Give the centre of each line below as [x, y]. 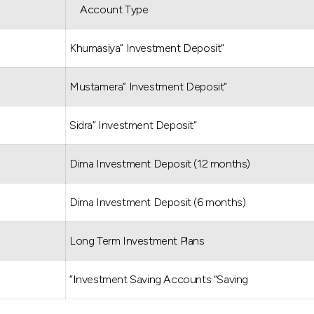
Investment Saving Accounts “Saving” [161, 279]
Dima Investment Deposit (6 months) [158, 202]
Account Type [114, 9]
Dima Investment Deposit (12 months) [160, 163]
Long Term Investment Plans [137, 240]
